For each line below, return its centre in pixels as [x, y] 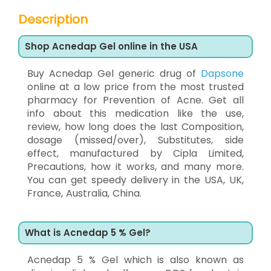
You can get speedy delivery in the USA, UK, [135, 180]
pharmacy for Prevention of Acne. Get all [135, 100]
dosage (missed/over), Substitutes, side [135, 140]
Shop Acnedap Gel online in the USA [111, 46]
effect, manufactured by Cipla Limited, [135, 153]
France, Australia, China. [84, 193]
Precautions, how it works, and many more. [135, 166]
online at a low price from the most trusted [135, 87]
